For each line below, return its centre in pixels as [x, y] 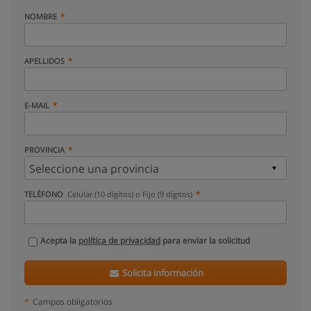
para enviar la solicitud [205, 241]
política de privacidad [119, 241]
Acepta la [59, 241]
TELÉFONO [45, 194]
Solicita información [162, 273]
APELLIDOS [44, 61]
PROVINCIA [44, 150]
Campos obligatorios [73, 301]
